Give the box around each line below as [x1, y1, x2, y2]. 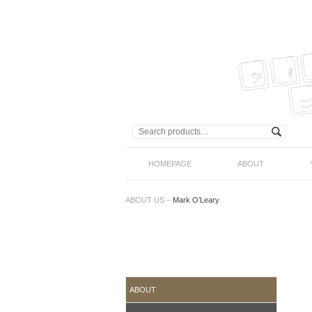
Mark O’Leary [173, 196, 219, 204]
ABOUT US [125, 196, 164, 204]
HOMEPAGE [148, 159, 192, 168]
